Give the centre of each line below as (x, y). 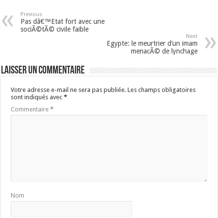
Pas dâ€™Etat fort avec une (63, 22)
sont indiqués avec (37, 97)
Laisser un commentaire (43, 71)
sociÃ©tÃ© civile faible (55, 29)
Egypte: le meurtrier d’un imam (152, 44)
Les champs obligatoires (162, 90)
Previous (32, 15)
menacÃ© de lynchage (164, 51)
